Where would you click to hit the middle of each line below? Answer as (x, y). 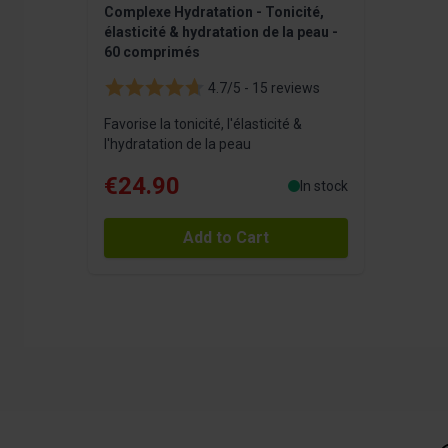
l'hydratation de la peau (177, 143)
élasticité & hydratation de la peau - (221, 31)
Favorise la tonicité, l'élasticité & (203, 123)
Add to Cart (226, 237)
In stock (324, 185)
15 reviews (284, 87)
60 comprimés (152, 51)
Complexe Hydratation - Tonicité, (214, 11)
